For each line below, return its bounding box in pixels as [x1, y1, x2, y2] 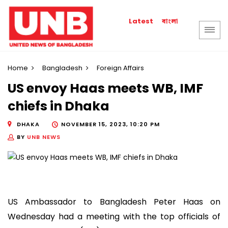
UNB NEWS [27, 132, 61, 141]
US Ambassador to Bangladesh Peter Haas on [8, 196, 220, 208]
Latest [129, 16, 154, 26]
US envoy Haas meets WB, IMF [8, 79, 203, 98]
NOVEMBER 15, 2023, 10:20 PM [61, 120, 160, 128]
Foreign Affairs [97, 63, 144, 73]
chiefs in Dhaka [8, 97, 109, 116]
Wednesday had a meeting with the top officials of [8, 211, 220, 223]
